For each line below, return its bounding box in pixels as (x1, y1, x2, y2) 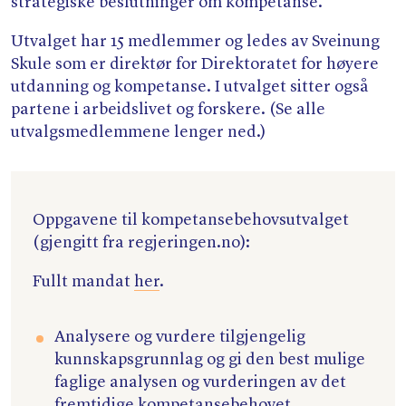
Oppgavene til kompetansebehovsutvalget (33, 212, 349, 229)
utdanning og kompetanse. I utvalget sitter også (11, 78, 369, 95)
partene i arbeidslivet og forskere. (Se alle (11, 101, 325, 118)
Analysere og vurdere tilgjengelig (54, 329, 305, 346)
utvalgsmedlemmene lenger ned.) (11, 123, 269, 140)
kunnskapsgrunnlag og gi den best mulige (54, 352, 365, 369)
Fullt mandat (33, 274, 134, 291)
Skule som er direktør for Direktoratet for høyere (11, 55, 379, 72)
